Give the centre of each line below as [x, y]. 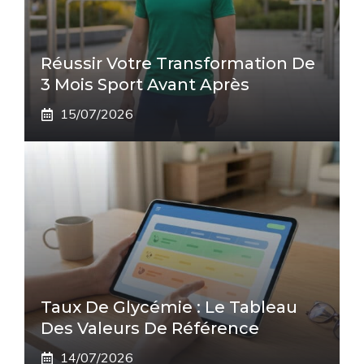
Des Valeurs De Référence [150, 328]
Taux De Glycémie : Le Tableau [169, 307]
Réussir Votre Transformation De [178, 63]
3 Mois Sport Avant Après [145, 84]
